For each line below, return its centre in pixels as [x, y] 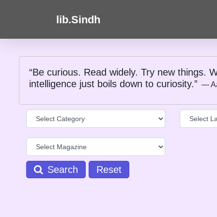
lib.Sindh [78, 19]
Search [61, 170]
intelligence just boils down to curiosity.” [115, 84]
